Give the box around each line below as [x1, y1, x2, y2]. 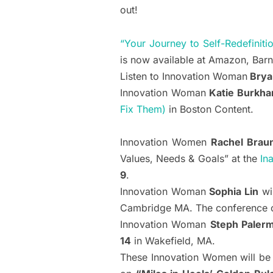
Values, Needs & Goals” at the [120, 152, 260, 165]
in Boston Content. [166, 103, 253, 116]
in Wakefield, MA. [131, 235, 215, 247]
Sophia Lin [209, 185, 258, 198]
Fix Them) [120, 103, 166, 116]
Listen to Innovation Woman [120, 70, 247, 83]
